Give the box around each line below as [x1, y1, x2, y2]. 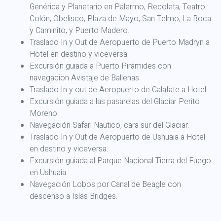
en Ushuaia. [30, 166, 68, 179]
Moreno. [30, 107, 59, 119]
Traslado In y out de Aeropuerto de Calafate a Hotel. [30, 83, 208, 96]
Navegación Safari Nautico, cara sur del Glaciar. [30, 119, 189, 131]
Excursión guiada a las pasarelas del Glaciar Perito [30, 95, 200, 108]
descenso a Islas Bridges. [30, 190, 117, 202]
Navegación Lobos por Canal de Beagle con [30, 178, 181, 190]
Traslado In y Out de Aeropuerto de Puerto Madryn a [30, 36, 210, 48]
